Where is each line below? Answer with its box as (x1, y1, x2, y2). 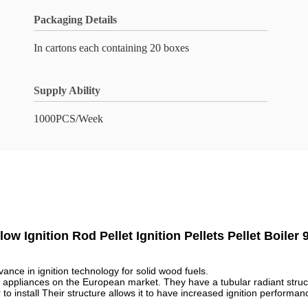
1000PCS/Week (34, 113, 103, 124)
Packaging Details (34, 14, 117, 25)
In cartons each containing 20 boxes (34, 42, 189, 54)
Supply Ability (34, 85, 100, 96)
